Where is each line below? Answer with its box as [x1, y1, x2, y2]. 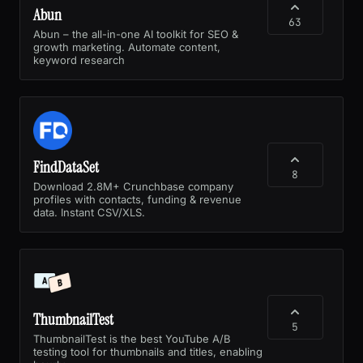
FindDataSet [33, 156, 99, 177]
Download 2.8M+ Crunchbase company [33, 179, 233, 193]
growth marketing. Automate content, [33, 40, 220, 53]
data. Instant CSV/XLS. [33, 205, 145, 219]
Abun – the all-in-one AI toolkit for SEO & [33, 27, 238, 41]
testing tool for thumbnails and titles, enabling [33, 344, 263, 358]
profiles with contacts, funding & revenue [33, 192, 241, 206]
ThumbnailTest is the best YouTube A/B [33, 331, 231, 345]
